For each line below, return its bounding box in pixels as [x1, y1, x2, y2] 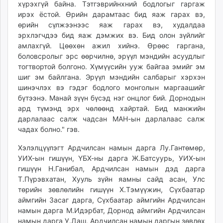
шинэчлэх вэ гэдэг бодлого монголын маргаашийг [18, 83, 205, 92]
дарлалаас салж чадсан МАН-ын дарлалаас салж [18, 114, 205, 123]
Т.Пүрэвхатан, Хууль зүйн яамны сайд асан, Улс [18, 175, 205, 184]
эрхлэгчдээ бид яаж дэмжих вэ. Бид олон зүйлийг [18, 31, 205, 40]
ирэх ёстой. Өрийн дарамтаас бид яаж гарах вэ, [18, 10, 205, 19]
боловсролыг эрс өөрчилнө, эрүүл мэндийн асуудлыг [18, 52, 205, 61]
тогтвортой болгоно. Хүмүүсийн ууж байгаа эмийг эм [18, 62, 205, 71]
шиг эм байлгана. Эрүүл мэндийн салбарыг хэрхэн [18, 73, 205, 82]
